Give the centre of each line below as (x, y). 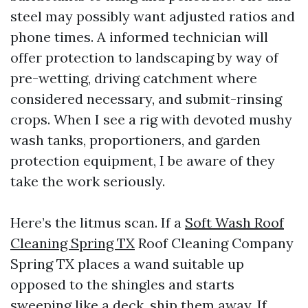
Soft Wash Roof (234, 222)
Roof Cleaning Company (214, 243)
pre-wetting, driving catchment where (134, 78)
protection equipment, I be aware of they (143, 161)
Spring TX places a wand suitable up (127, 264)
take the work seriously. (88, 181)
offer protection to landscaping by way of (144, 57)
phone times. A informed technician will (139, 37)
